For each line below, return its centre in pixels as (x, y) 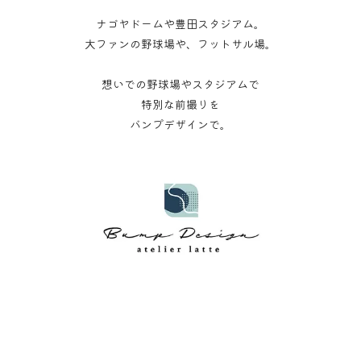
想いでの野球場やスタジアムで (180, 84)
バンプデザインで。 (180, 124)
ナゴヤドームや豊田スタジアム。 (180, 23)
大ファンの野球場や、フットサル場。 (180, 44)
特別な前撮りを (180, 104)
